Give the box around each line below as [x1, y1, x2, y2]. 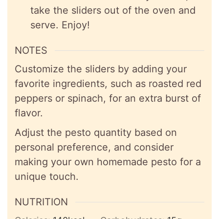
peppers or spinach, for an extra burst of [15, 92, 201, 105]
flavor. [15, 107, 43, 119]
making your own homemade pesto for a [15, 156, 201, 168]
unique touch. [15, 171, 79, 183]
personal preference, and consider [15, 141, 174, 153]
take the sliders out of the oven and [30, 4, 196, 17]
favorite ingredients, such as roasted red [15, 78, 201, 90]
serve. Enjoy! [30, 19, 90, 31]
